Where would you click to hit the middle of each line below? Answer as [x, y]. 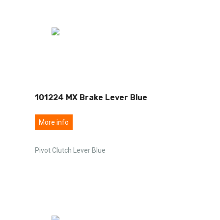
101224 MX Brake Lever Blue [91, 97]
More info [54, 122]
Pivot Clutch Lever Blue [70, 150]
